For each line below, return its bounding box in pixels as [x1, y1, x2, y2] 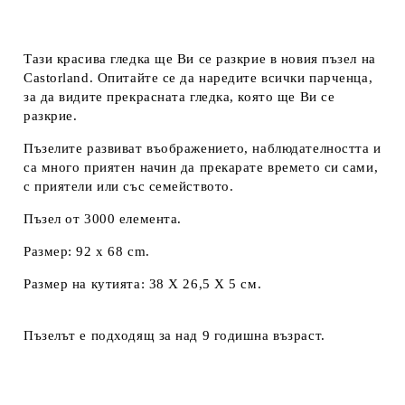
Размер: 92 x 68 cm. [24, 243, 150, 259]
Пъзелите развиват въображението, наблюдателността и [24, 140, 381, 155]
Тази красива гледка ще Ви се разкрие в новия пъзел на [24, 51, 376, 66]
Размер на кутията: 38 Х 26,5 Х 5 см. [24, 276, 262, 291]
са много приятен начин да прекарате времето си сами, [24, 159, 379, 174]
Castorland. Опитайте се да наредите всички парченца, [24, 70, 373, 85]
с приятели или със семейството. [24, 178, 238, 193]
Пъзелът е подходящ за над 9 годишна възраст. [24, 327, 325, 343]
